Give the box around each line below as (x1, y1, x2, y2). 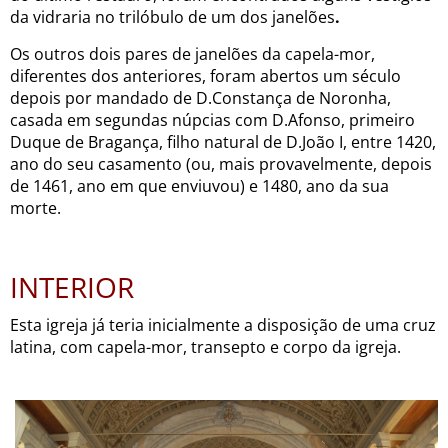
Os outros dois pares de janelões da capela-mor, (10, 42, 375, 65)
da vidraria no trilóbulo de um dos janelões (10, 5, 335, 28)
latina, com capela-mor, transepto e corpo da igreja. (10, 335, 401, 358)
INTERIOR (10, 267, 134, 306)
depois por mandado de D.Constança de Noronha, (10, 86, 391, 109)
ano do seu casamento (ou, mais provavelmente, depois (10, 152, 432, 175)
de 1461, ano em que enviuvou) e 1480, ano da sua (10, 174, 389, 197)
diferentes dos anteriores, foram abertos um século (10, 64, 401, 87)
